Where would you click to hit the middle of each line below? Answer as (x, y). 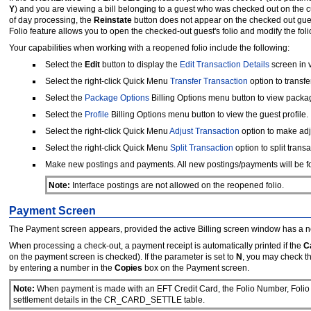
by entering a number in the (62, 268)
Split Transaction (201, 148)
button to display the (140, 65)
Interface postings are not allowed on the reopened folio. (177, 185)
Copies (128, 268)
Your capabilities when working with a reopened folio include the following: (149, 48)
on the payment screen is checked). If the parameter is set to (123, 257)
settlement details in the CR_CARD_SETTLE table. (109, 300)
